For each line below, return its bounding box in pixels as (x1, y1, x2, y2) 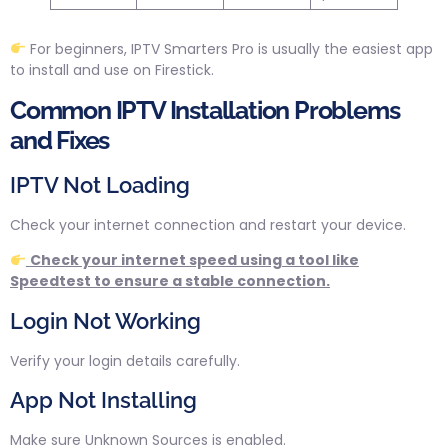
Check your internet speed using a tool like (29, 250, 359, 271)
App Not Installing (10, 387, 197, 414)
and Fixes (10, 125, 110, 156)
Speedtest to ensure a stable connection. (10, 271, 330, 292)
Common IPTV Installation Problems (10, 95, 400, 126)
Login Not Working (10, 307, 201, 334)
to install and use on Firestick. (10, 59, 214, 80)
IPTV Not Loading (10, 172, 190, 199)
